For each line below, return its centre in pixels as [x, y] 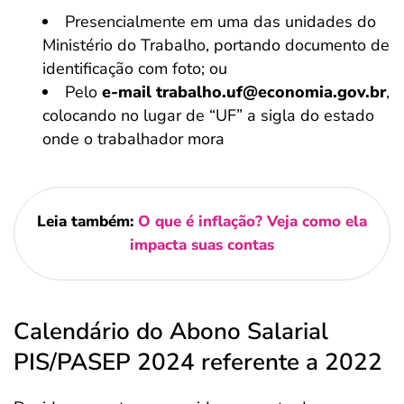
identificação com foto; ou [135, 69]
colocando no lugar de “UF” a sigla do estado [208, 116]
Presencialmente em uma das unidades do [220, 22]
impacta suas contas [202, 245]
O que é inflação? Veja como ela [252, 222]
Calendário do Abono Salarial [171, 332]
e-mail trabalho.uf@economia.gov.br [244, 92]
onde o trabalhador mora [133, 139]
